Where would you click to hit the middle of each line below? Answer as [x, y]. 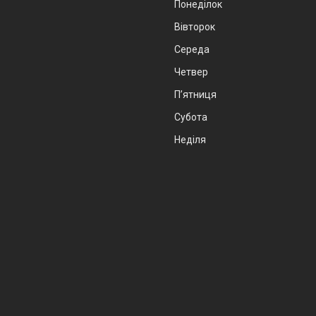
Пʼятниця [195, 94]
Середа [192, 49]
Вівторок [195, 26]
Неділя [190, 139]
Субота [191, 117]
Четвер [191, 72]
